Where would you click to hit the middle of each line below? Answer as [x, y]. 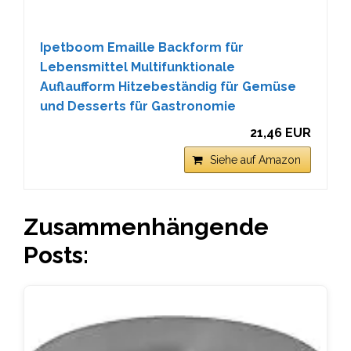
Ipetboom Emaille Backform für [142, 47]
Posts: [56, 255]
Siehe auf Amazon [255, 160]
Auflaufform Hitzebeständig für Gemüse [168, 87]
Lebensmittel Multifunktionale [138, 67]
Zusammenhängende [146, 227]
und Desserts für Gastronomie [138, 106]
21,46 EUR [280, 133]
